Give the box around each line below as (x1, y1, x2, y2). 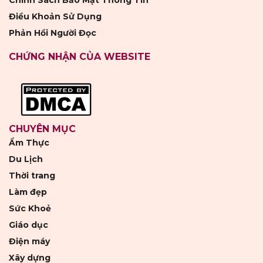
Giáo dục (9, 220, 48, 231)
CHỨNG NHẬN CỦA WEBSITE (9, 51, 150, 63)
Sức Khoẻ (9, 203, 51, 214)
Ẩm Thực (9, 137, 49, 149)
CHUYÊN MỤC (9, 123, 76, 135)
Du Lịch (9, 154, 43, 165)
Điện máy (9, 236, 50, 247)
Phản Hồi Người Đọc (9, 28, 96, 39)
